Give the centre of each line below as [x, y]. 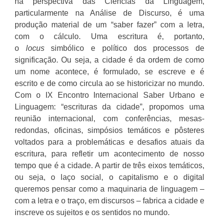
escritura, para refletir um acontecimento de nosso [109, 153]
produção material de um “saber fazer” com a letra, [109, 24]
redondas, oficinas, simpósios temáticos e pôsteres [109, 130]
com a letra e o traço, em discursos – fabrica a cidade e [109, 200]
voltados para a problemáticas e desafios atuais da [109, 142]
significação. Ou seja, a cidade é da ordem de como [109, 60]
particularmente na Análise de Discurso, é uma [109, 13]
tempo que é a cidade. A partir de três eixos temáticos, [109, 165]
